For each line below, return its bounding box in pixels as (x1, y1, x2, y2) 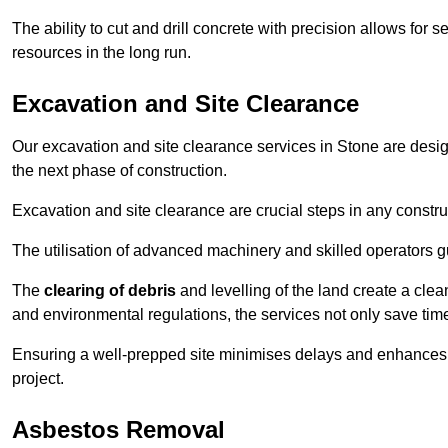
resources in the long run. (12, 44, 191, 62)
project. (12, 370, 64, 388)
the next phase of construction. (12, 162, 227, 180)
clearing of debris (44, 282, 176, 300)
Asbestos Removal (12, 416, 225, 444)
